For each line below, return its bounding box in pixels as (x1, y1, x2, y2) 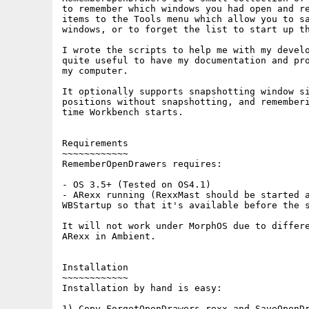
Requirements (62, 138, 128, 148)
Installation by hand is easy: (62, 283, 222, 293)
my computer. (62, 66, 128, 76)
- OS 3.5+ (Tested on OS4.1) (62, 179, 211, 190)
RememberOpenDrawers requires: (62, 159, 222, 169)
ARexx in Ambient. (62, 231, 156, 241)
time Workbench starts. (62, 107, 183, 117)
